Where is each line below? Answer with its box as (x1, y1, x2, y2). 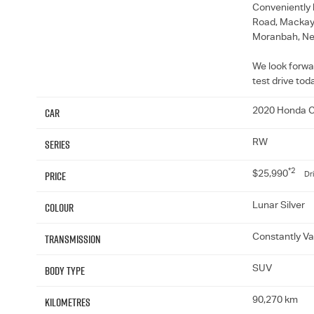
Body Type (45, 263, 85, 279)
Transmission (45, 231, 101, 247)
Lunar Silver (252, 201, 305, 212)
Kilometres (45, 294, 90, 310)
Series (45, 137, 70, 153)
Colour (45, 200, 74, 216)
